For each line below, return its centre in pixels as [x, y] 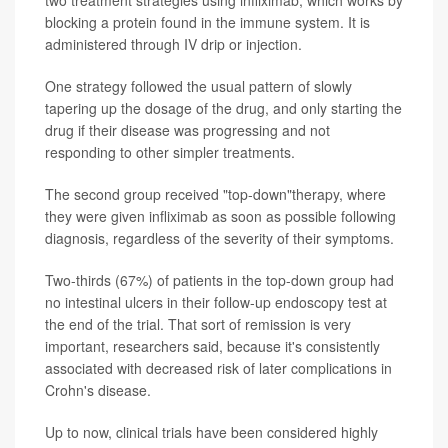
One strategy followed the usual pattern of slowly [198, 85]
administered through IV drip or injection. [173, 43]
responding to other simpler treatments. [170, 151]
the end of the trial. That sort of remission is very [198, 323]
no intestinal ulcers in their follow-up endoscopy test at [216, 301]
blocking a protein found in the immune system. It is [207, 21]
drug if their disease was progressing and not [187, 129]
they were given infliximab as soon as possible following [220, 215]
